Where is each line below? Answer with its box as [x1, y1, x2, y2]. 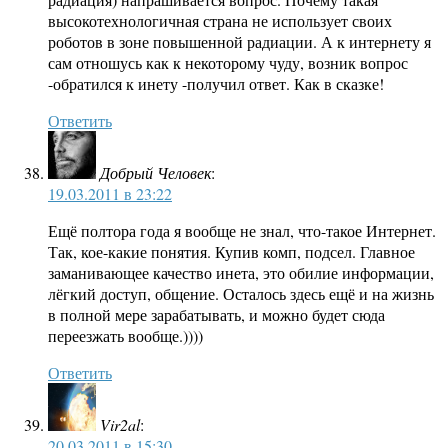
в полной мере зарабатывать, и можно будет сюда [48, 304, 385, 326]
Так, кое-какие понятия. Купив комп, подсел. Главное [48, 241, 415, 263]
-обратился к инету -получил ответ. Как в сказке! [48, 73, 384, 95]
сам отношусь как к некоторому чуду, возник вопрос [48, 52, 408, 74]
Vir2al [100, 414, 140, 436]
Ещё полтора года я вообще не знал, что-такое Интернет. [48, 220, 436, 242]
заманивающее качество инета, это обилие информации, [48, 262, 434, 284]
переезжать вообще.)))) [48, 325, 203, 347]
